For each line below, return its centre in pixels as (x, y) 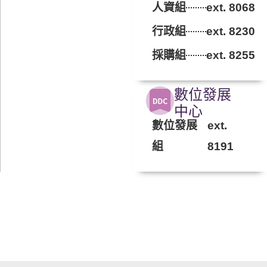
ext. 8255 (231, 55)
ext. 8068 (231, 8)
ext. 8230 (231, 32)
